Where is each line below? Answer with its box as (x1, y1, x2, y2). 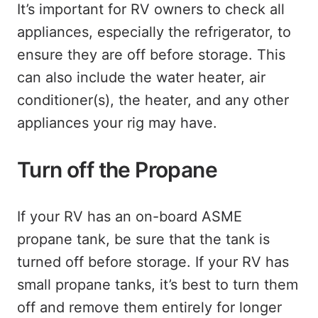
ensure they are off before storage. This (17, 46, 285, 63)
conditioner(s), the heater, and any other (17, 92, 289, 109)
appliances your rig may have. (17, 114, 217, 131)
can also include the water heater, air (17, 69, 265, 86)
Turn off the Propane (17, 157, 217, 182)
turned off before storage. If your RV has (17, 253, 289, 270)
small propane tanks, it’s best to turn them (17, 276, 298, 293)
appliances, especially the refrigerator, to (17, 23, 291, 40)
